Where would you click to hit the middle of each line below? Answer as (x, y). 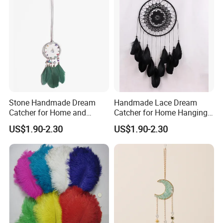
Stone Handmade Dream (53, 102)
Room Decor (31, 122)
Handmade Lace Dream (155, 102)
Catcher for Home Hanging (161, 112)
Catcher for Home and (48, 112)
